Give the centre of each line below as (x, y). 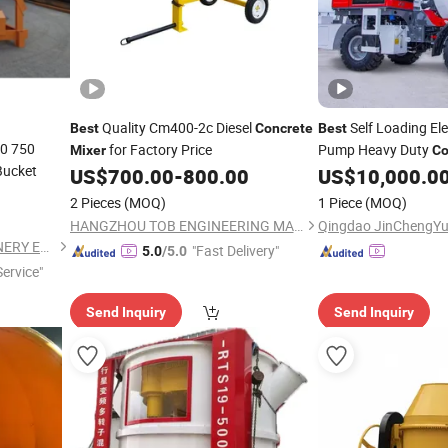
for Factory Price (158, 149)
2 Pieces (95, 202)
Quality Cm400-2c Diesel (176, 127)
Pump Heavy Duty (375, 149)
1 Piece (340, 202)
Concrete (283, 128)
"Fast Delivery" (235, 250)
